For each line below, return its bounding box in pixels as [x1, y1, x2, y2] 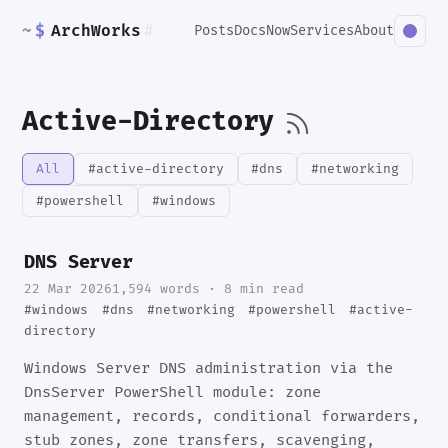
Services [289, 23, 354, 39]
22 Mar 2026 [24, 281, 113, 297]
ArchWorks [51, 20, 142, 41]
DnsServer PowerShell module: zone [24, 383, 322, 402]
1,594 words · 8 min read [112, 281, 305, 297]
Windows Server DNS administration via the [24, 359, 394, 378]
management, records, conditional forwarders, [24, 407, 421, 426]
